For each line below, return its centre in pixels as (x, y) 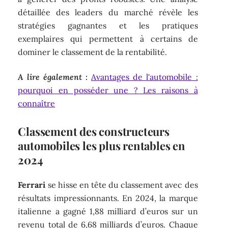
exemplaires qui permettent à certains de (108, 39)
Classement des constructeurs (94, 131)
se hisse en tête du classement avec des (122, 185)
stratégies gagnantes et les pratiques (108, 26)
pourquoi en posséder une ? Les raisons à (108, 90)
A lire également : (53, 77)
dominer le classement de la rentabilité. (93, 52)
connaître (37, 103)
